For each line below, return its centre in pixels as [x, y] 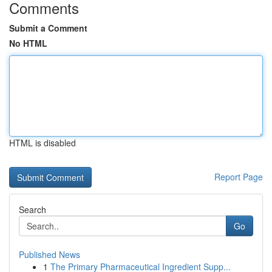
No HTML [28, 43]
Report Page [239, 177]
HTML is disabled [42, 143]
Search [32, 209]
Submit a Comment [48, 28]
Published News [49, 254]
